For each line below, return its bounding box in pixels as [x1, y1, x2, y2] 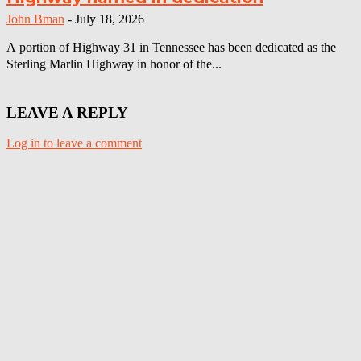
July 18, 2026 [75, 11, 144, 26]
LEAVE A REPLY [6, 103, 128, 121]
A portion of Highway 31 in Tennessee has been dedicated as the [6, 39, 336, 54]
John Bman [6, 11, 64, 26]
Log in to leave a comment [6, 136, 142, 151]
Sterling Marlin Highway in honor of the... [6, 56, 222, 71]
